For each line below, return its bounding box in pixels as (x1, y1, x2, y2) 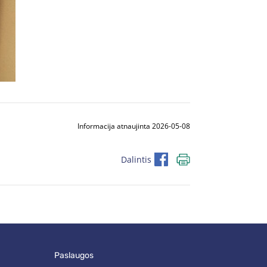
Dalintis (121, 153, 151, 165)
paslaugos (59, 250, 94, 261)
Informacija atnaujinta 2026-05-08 (77, 121, 190, 132)
